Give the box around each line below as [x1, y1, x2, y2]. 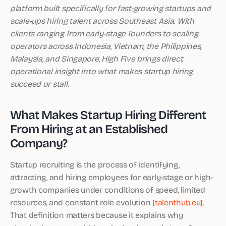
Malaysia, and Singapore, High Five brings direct [10, 52, 183, 64]
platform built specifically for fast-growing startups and [10, 2, 211, 14]
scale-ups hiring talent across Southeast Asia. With [10, 15, 194, 26]
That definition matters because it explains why [10, 209, 183, 220]
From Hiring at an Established [10, 119, 168, 138]
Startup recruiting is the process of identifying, [10, 158, 180, 170]
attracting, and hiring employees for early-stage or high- [10, 171, 213, 183]
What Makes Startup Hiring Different [10, 105, 206, 124]
